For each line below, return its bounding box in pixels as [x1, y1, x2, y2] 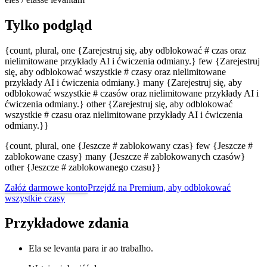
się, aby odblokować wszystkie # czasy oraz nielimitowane [5, 66, 226, 77]
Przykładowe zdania [5, 215, 129, 231]
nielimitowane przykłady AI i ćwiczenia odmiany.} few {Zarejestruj [5, 55, 260, 66]
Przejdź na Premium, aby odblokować [88, 182, 231, 193]
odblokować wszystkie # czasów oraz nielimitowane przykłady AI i [5, 88, 259, 98]
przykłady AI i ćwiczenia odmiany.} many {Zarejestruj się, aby [5, 77, 242, 88]
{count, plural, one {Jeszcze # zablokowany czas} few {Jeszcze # [5, 140, 253, 151]
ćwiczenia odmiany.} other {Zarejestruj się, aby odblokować [5, 98, 232, 109]
